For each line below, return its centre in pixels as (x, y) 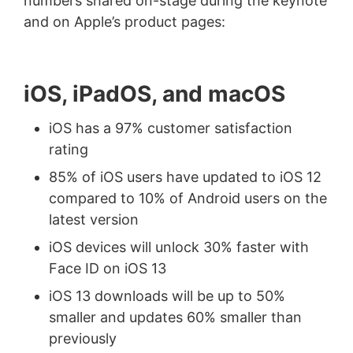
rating (68, 149)
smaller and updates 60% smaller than (175, 317)
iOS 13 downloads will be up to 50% (167, 295)
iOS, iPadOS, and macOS (154, 93)
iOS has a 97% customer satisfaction (170, 128)
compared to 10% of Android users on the (188, 198)
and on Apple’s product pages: (124, 21)
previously (82, 338)
